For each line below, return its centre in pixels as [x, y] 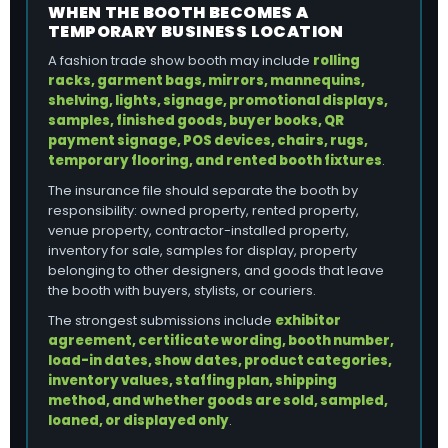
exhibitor [308, 320]
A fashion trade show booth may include [180, 60]
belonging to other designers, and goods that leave [216, 270]
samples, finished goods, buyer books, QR [196, 120]
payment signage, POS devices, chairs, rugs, [208, 140]
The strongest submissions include [161, 320]
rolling [336, 60]
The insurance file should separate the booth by [203, 190]
